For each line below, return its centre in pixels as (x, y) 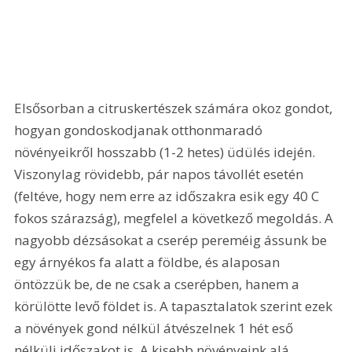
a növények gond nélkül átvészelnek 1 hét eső (156, 328)
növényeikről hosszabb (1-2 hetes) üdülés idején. (167, 152)
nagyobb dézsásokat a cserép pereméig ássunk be (172, 240)
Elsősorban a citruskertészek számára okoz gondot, (175, 108)
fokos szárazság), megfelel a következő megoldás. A (176, 218)
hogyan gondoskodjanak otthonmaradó (140, 130)
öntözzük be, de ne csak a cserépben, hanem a (159, 284)
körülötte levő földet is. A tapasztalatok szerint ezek (175, 306)
